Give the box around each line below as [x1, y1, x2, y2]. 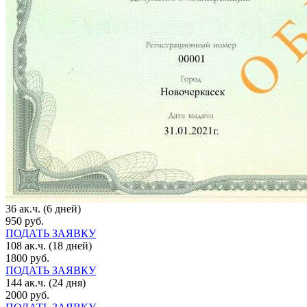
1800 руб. [5, 251, 49, 264]
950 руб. [5, 214, 44, 227]
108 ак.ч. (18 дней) [5, 239, 92, 251]
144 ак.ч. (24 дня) [5, 276, 86, 288]
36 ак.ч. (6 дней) [5, 202, 81, 214]
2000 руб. [5, 288, 49, 301]
